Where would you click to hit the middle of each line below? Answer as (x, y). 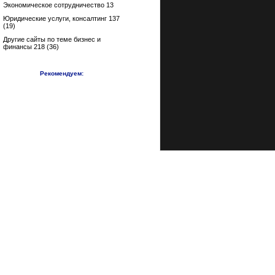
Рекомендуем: (61, 73)
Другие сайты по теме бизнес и (52, 39)
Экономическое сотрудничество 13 (58, 5)
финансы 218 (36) (31, 47)
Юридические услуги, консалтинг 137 (61, 18)
